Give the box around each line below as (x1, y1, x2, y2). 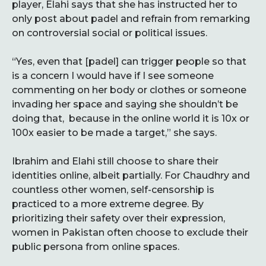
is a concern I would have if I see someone (12, 70, 214, 81)
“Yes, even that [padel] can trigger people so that (12, 56, 246, 67)
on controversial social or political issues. (12, 27, 207, 39)
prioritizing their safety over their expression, (12, 213, 225, 224)
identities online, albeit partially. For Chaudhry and (12, 170, 250, 181)
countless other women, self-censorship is (12, 184, 214, 195)
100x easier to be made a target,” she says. (12, 127, 217, 138)
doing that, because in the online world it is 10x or (12, 113, 249, 124)
